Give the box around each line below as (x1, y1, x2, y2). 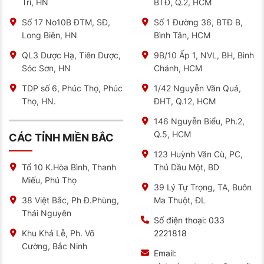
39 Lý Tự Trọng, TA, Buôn (154, 181, 252, 192)
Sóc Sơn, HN (22, 62, 71, 73)
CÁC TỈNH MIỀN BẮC (9, 131, 114, 144)
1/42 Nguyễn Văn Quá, (154, 82, 241, 93)
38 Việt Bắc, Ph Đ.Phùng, (22, 194, 119, 205)
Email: (154, 247, 176, 258)
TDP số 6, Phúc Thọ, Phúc (22, 82, 123, 93)
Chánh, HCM (154, 62, 202, 73)
